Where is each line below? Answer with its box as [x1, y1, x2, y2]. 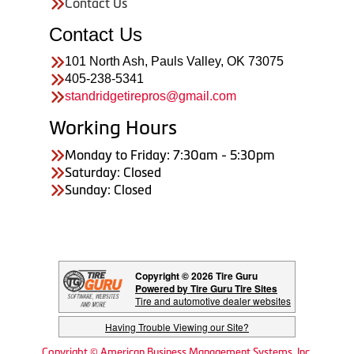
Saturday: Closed [65, 164, 161, 179]
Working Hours [49, 116, 177, 138]
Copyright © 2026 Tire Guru [135, 268, 258, 283]
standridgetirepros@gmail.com [65, 88, 236, 103]
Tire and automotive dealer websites [135, 293, 291, 307]
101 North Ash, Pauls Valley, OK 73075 [65, 54, 284, 68]
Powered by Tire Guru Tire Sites [135, 281, 277, 296]
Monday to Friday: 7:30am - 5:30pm [65, 147, 275, 162]
